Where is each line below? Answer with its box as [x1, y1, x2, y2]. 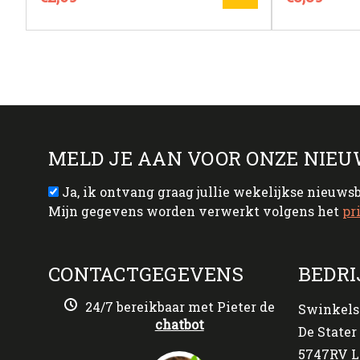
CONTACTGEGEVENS [48, 260, 243, 287]
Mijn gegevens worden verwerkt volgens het [48, 202, 342, 219]
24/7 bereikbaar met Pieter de [82, 297, 276, 315]
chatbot [154, 316, 204, 333]
